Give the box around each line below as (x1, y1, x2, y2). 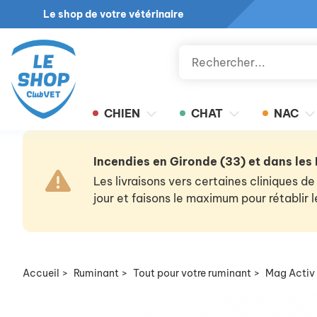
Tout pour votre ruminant (133, 267, 251, 279)
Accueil (23, 267, 59, 279)
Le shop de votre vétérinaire (42, 8, 184, 21)
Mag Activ (265, 267, 315, 279)
